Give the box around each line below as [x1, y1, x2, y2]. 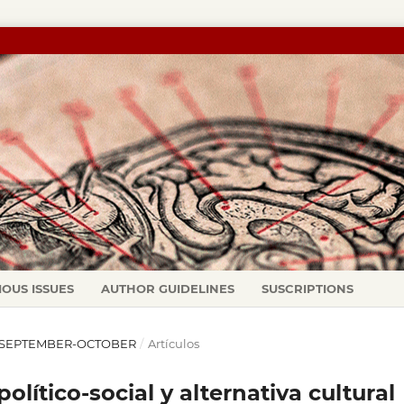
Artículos [147, 335, 199, 351]
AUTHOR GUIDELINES [101, 280, 235, 296]
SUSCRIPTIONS [262, 280, 354, 296]
